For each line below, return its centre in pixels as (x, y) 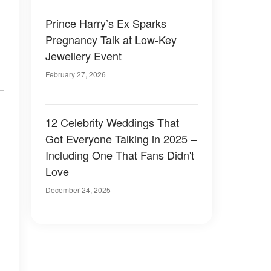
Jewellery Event (83, 56)
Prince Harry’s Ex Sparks (106, 23)
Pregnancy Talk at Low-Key (111, 39)
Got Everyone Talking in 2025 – (121, 139)
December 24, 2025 (78, 190)
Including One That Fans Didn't (120, 155)
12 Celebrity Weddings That (112, 122)
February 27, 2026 (76, 74)
